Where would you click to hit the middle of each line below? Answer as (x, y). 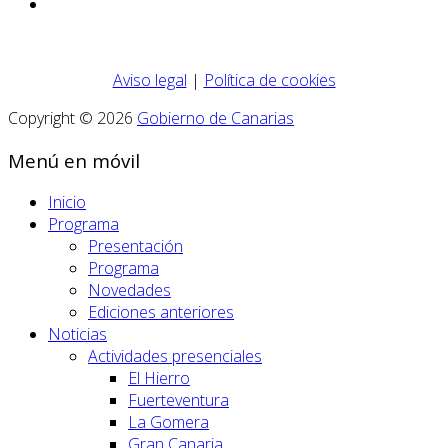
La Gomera (168, 422)
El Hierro (159, 378)
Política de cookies (269, 79)
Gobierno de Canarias (215, 117)
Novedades (129, 290)
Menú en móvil (74, 160)
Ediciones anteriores (161, 312)
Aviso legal (149, 79)
